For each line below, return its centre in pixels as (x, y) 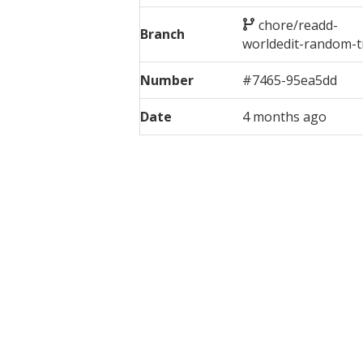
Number (167, 80)
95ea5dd (312, 80)
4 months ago (285, 116)
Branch (162, 34)
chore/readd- (299, 25)
